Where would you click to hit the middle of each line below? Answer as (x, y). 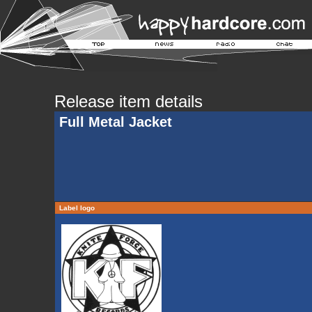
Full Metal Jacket (115, 122)
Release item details (128, 101)
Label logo (77, 208)
